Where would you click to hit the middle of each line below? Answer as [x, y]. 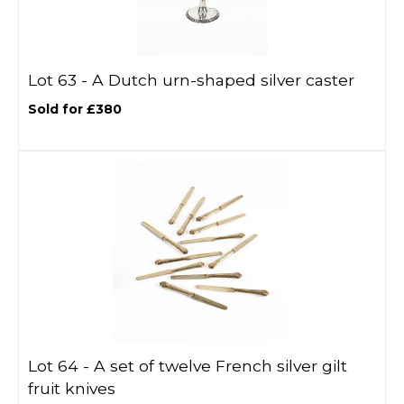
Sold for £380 [75, 109]
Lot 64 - [61, 366]
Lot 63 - [60, 80]
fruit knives [72, 388]
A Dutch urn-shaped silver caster [223, 80]
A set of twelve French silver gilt [220, 366]
